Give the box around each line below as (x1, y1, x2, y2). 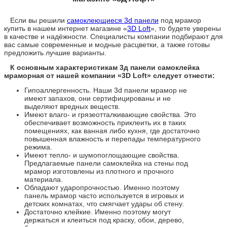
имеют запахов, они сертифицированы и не (24, 94, 171, 102)
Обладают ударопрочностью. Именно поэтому (24, 183, 179, 192)
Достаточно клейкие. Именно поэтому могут (24, 207, 171, 216)
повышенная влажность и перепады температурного (24, 134, 201, 143)
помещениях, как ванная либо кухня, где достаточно (24, 126, 200, 135)
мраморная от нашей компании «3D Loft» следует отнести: (4, 71, 215, 80)
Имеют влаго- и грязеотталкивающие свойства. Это (24, 110, 196, 119)
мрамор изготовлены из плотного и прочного (24, 167, 174, 175)
